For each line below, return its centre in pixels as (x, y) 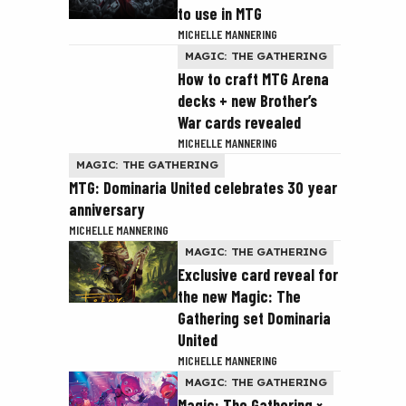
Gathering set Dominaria (254, 318)
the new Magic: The (239, 296)
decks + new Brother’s (247, 101)
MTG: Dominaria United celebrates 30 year (203, 188)
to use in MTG (220, 14)
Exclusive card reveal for (258, 275)
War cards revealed (239, 122)
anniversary (107, 209)
